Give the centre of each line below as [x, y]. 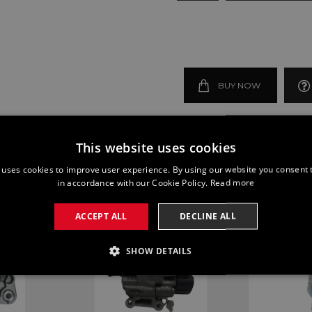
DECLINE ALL [208, 216]
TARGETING [204, 278]
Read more [232, 182]
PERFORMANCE [101, 278]
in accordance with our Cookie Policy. [134, 182]
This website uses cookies [156, 147]
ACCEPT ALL [101, 216]
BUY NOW [239, 85]
